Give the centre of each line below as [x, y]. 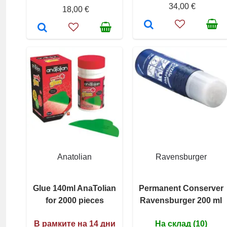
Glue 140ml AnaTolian [74, 188]
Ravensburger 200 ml [181, 200]
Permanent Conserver [181, 188]
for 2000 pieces [74, 200]
